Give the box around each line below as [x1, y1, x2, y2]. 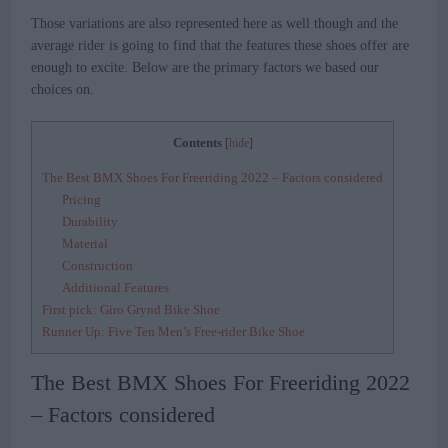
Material [62, 236, 109, 252]
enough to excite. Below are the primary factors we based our [31, 60, 380, 76]
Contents [172, 135, 222, 151]
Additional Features [62, 280, 170, 296]
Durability [62, 214, 119, 230]
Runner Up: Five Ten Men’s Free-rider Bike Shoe [42, 324, 306, 340]
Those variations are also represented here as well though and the [31, 16, 399, 32]
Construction [62, 258, 134, 274]
